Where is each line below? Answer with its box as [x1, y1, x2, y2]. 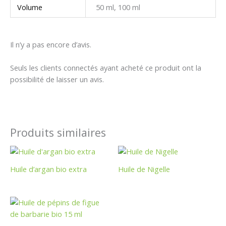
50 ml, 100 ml [95, 2, 140, 13]
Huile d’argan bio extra [10, 163, 87, 174]
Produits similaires [10, 125, 106, 140]
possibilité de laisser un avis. [10, 74, 104, 84]
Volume [17, 2, 43, 13]
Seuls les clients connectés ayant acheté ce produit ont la [10, 62, 201, 73]
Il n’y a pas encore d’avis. [10, 39, 91, 49]
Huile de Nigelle [118, 163, 170, 174]
